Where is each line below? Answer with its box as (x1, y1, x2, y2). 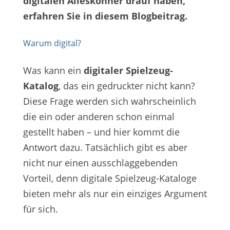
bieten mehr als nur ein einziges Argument (23, 187, 207, 200)
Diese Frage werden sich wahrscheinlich (23, 95, 196, 108)
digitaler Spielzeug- (83, 64, 173, 77)
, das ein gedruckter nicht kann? (58, 80, 195, 92)
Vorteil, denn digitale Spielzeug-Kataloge (23, 172, 197, 185)
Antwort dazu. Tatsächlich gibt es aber (23, 141, 187, 154)
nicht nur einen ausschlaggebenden (23, 157, 178, 169)
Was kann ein (23, 64, 84, 77)
